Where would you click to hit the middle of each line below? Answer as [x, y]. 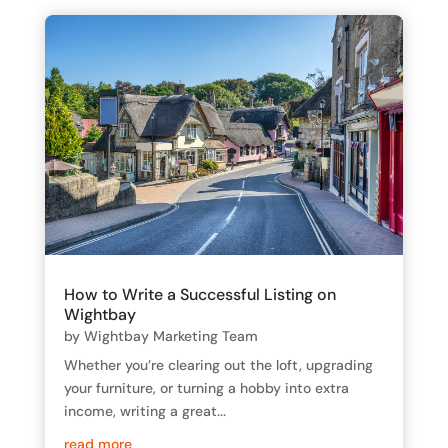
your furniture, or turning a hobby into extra [206, 387]
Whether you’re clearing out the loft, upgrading [218, 364]
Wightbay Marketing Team [170, 335]
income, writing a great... [144, 410]
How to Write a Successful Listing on [199, 294]
